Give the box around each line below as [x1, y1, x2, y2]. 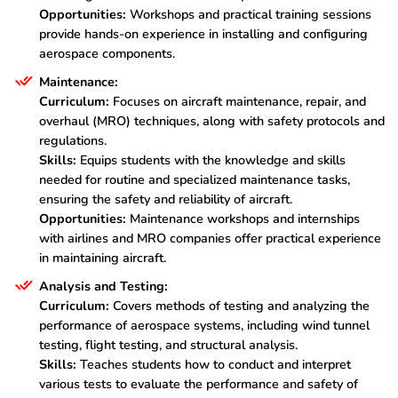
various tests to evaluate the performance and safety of [39, 375, 358, 394]
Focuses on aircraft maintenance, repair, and [109, 92, 366, 111]
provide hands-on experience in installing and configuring [39, 25, 368, 44]
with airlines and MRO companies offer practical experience [39, 229, 381, 248]
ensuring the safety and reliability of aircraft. [39, 190, 292, 209]
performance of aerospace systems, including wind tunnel [39, 316, 370, 335]
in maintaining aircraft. [39, 249, 166, 267]
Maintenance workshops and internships [126, 210, 360, 228]
